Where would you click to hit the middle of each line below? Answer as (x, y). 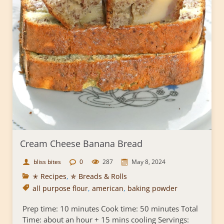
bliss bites (47, 162)
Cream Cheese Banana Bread (81, 144)
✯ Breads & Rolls (99, 176)
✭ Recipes (49, 176)
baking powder (152, 188)
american (108, 188)
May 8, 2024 (148, 162)
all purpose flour (60, 188)
